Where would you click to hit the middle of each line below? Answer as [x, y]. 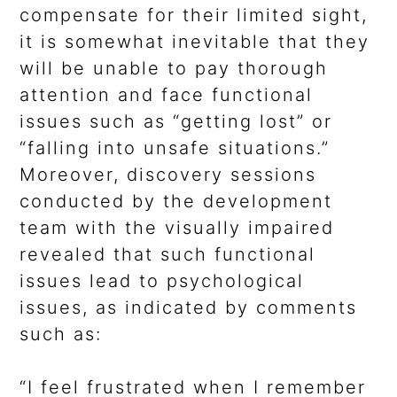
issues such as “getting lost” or [176, 122]
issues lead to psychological [162, 281]
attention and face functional [167, 95]
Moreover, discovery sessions [168, 175]
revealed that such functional [168, 255]
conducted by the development [176, 202]
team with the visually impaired [177, 228]
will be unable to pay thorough [174, 69]
